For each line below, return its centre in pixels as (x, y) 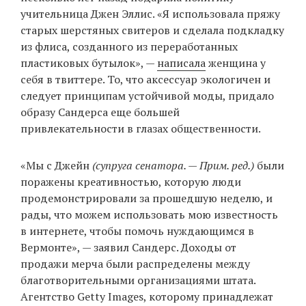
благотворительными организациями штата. (138, 280)
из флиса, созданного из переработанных (129, 47)
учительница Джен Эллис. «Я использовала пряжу (150, 14)
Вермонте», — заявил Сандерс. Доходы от (128, 248)
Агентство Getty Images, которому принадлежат (147, 297)
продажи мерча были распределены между (135, 264)
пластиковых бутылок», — (89, 63)
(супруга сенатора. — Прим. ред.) (173, 166)
